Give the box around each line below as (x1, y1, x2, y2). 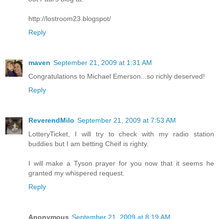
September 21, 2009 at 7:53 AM (77, 116, 176, 124)
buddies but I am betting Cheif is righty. (28, 139, 149, 148)
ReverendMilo (28, 116, 74, 124)
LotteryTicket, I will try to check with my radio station (28, 130, 214, 138)
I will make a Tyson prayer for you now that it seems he (28, 159, 214, 167)
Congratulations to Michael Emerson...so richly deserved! (28, 72, 205, 80)
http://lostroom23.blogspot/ (28, 15, 111, 22)
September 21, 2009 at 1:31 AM (53, 58, 152, 66)
